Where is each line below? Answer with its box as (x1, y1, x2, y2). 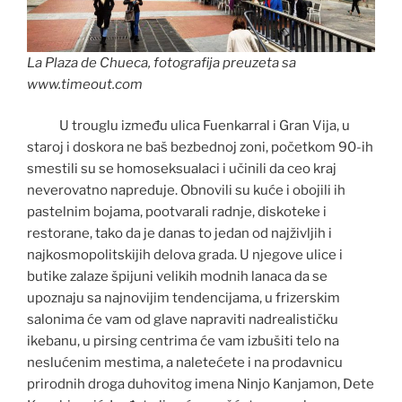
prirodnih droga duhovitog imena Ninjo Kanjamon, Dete (27, 376, 374, 393)
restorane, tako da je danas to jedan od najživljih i (27, 225, 332, 242)
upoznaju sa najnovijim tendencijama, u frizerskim (27, 290, 340, 307)
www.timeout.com (27, 75, 143, 92)
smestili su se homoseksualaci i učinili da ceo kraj (27, 161, 336, 178)
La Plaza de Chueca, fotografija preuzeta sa (27, 54, 296, 71)
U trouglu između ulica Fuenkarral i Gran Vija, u (59, 118, 350, 135)
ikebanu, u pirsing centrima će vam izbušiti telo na (27, 333, 339, 350)
